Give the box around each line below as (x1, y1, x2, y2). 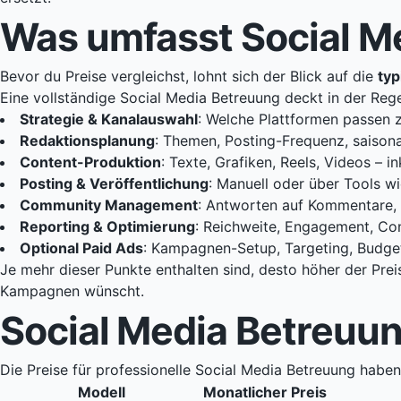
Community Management (20, 196, 198, 215)
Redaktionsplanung (20, 132, 155, 150)
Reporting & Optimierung (20, 218, 195, 236)
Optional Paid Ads (20, 239, 143, 258)
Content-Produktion (20, 153, 161, 172)
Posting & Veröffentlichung (20, 175, 209, 193)
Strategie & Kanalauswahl (20, 110, 198, 129)
